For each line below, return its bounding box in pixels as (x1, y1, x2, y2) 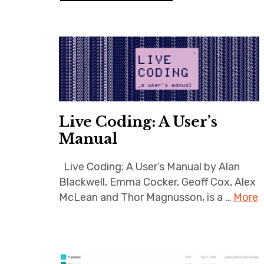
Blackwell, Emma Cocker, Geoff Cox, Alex (59, 176, 256, 189)
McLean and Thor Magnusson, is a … (59, 191, 233, 204)
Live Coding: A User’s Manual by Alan (59, 160, 240, 174)
